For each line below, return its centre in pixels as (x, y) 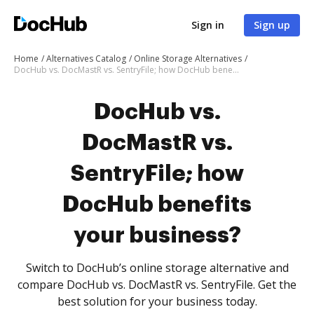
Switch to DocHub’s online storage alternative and (157, 268)
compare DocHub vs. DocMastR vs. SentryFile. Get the (157, 285)
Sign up (272, 25)
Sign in (208, 25)
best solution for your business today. (157, 301)
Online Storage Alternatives (188, 59)
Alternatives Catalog (86, 59)
